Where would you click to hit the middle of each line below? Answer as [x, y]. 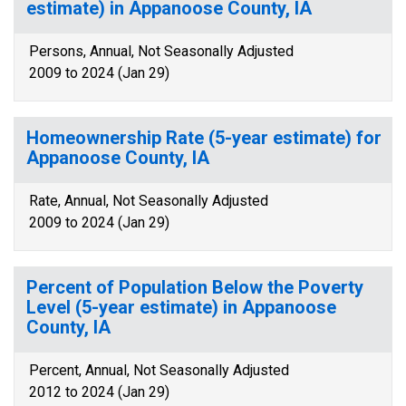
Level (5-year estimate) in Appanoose [181, 307]
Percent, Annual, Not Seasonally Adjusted [159, 370]
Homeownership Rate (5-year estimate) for [204, 138]
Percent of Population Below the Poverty [195, 287]
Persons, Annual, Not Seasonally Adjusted [161, 51]
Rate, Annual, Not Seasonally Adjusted [149, 201]
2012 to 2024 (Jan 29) [99, 392]
